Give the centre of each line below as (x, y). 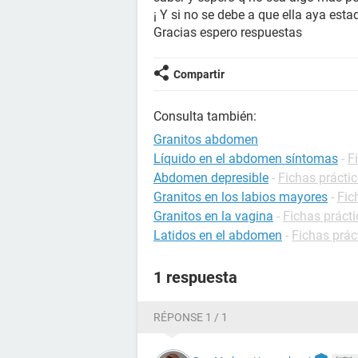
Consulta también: (205, 116)
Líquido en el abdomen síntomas (246, 159)
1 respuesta (195, 277)
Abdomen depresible (211, 178)
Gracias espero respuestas (228, 32)
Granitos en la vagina (213, 216)
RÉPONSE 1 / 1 (191, 317)
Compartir (199, 74)
